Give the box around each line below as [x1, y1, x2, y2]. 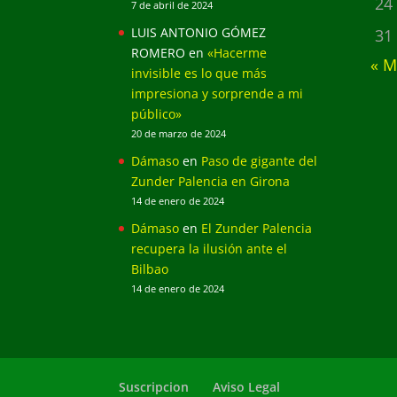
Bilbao [131, 260, 169, 277]
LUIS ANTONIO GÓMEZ [131, 23, 267, 41]
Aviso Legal [213, 378, 281, 395]
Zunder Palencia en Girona [131, 172, 291, 190]
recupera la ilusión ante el [131, 239, 288, 257]
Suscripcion [119, 378, 190, 395]
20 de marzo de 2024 [131, 127, 227, 140]
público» [131, 105, 183, 122]
